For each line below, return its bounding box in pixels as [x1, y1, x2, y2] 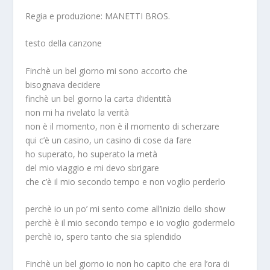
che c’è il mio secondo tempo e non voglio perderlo [25, 175, 226, 187]
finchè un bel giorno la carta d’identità [25, 92, 172, 104]
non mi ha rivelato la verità [25, 106, 130, 118]
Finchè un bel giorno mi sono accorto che [25, 64, 188, 77]
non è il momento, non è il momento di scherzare [25, 120, 220, 132]
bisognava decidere [25, 78, 101, 90]
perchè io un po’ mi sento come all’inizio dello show [25, 203, 226, 215]
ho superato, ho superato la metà [25, 148, 158, 160]
